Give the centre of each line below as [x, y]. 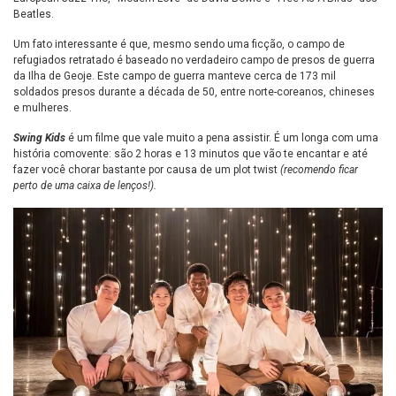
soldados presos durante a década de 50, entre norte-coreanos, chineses [194, 92]
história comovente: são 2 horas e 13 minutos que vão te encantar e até [190, 154]
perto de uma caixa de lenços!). [85, 186]
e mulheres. [42, 108]
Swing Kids [39, 138]
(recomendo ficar [319, 170]
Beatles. [35, 15]
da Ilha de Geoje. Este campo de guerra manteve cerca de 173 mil [175, 76]
